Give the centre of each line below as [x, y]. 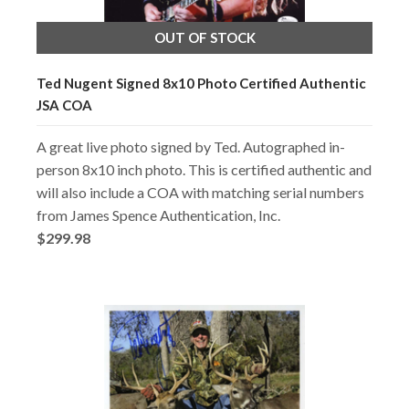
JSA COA [64, 105]
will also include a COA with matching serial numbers [200, 192]
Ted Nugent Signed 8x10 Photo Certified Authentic [201, 83]
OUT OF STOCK [204, 37]
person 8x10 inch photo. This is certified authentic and [204, 169]
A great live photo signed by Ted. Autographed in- [191, 146]
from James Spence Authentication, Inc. [158, 215]
